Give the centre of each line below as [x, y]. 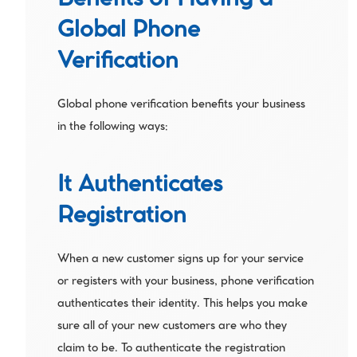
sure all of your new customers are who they [172, 327]
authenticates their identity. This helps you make [182, 304]
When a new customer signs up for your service [180, 260]
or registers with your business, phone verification [185, 282]
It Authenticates [139, 186]
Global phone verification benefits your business [181, 105]
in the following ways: [112, 127]
